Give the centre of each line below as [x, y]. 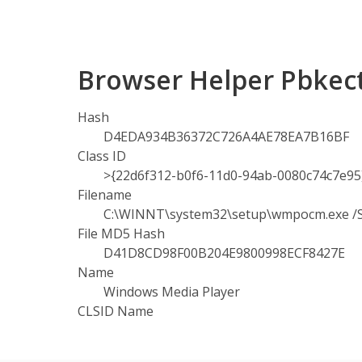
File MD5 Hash [121, 234]
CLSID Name [116, 311]
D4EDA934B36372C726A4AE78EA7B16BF [226, 137]
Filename [105, 195]
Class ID [102, 156]
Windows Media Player [172, 292]
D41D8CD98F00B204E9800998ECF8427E [224, 253]
